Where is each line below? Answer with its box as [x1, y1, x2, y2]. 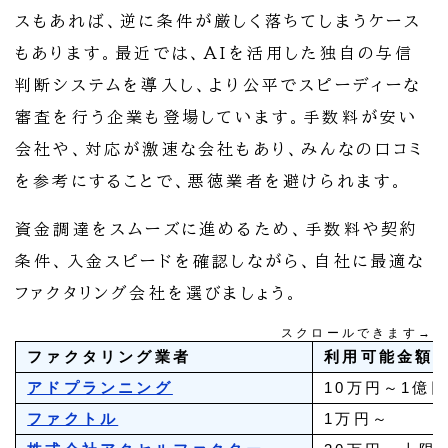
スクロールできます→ [281, 326, 433, 341]
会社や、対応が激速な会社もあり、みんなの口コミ [15, 141, 425, 158]
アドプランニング [27, 379, 173, 397]
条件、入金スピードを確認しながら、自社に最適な [15, 253, 426, 270]
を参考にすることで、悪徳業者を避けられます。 [15, 173, 406, 190]
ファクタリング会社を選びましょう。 [15, 285, 301, 302]
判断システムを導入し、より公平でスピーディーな [15, 77, 422, 94]
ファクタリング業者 [27, 348, 192, 366]
